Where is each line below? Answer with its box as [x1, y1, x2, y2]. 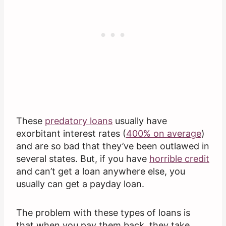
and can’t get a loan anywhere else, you [16, 166, 185, 177]
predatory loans [45, 116, 112, 127]
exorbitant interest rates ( [16, 128, 126, 139]
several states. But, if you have [16, 153, 149, 164]
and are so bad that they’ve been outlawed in [16, 141, 209, 152]
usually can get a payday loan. [16, 179, 144, 190]
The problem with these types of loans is [16, 207, 190, 218]
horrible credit [149, 153, 209, 164]
